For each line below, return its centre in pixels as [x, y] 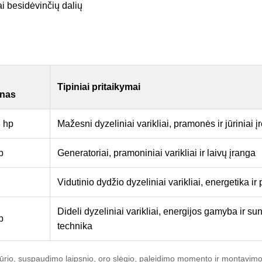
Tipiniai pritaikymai [99, 87]
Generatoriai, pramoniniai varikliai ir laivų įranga [156, 153]
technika [75, 226]
